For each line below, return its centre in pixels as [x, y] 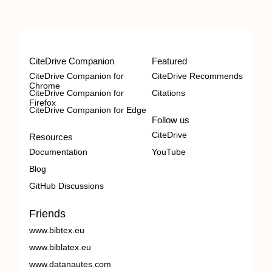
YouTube [169, 152]
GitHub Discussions [66, 186]
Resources [51, 137]
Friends [47, 214]
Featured [169, 61]
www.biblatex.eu [60, 247]
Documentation [58, 152]
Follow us [171, 120]
